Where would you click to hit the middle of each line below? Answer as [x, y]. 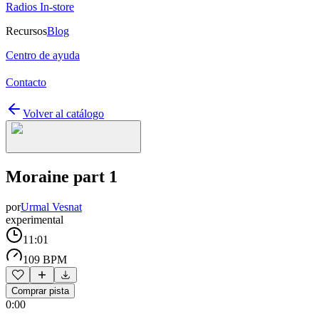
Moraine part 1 [62, 176]
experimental [35, 219]
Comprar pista [40, 291]
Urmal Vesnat [51, 206]
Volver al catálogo [63, 114]
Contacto [26, 82]
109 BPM [45, 259]
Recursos [26, 31]
